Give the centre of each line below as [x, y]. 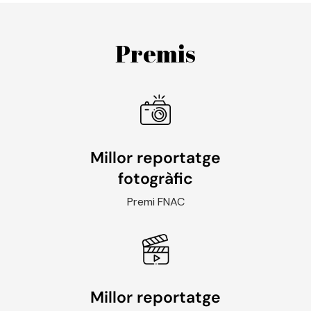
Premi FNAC [155, 201]
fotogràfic [155, 178]
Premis [155, 53]
